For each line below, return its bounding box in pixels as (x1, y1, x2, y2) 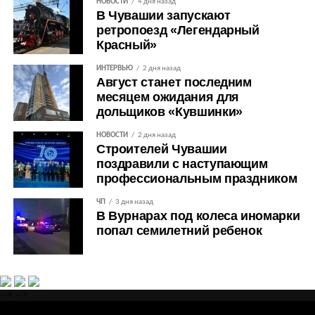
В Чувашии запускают (96, 8, 231, 22)
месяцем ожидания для (96, 89, 239, 104)
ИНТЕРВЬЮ (96, 64, 133, 72)
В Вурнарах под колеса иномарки (96, 208, 300, 223)
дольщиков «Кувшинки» (96, 104, 243, 119)
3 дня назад (115, 198, 153, 206)
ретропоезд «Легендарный (96, 22, 259, 37)
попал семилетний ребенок (96, 223, 262, 238)
